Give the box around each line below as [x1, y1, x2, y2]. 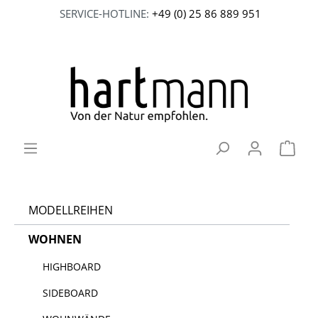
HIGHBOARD [43, 260, 101, 273]
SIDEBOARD [43, 286, 98, 300]
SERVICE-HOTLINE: [60, 6, 150, 21]
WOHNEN [28, 231, 82, 247]
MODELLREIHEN [28, 202, 113, 218]
